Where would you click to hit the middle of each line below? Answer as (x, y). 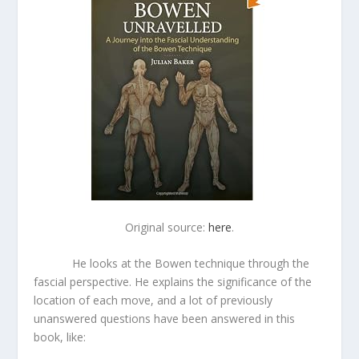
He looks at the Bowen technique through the (172, 264)
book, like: (60, 337)
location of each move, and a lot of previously (153, 301)
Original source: (167, 227)
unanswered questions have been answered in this (165, 319)
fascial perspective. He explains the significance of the (173, 282)
